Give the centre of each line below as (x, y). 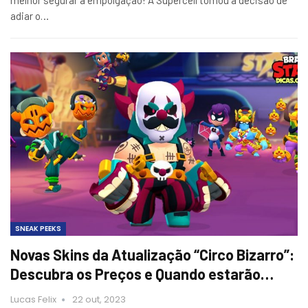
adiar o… (30, 15)
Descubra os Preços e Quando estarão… (142, 274)
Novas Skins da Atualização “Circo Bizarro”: (152, 255)
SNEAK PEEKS (38, 229)
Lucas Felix (34, 300)
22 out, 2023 (99, 300)
